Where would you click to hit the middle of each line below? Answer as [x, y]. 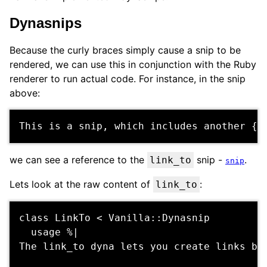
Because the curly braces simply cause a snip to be [125, 50]
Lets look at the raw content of [81, 184]
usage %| [49, 232]
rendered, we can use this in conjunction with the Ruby [133, 65]
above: [25, 93]
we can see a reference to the [78, 160]
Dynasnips [46, 23]
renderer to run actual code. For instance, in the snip [128, 79]
